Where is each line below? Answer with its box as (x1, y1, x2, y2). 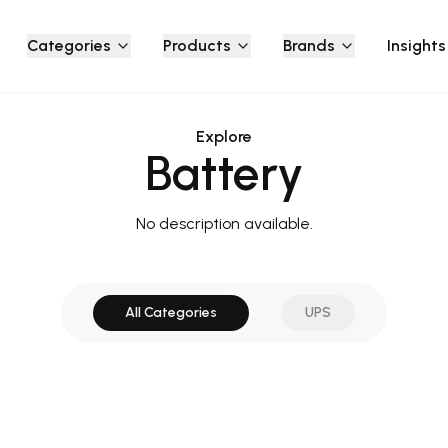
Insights (386, 35, 446, 55)
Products (162, 35, 231, 55)
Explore (196, 127, 252, 146)
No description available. (135, 214, 313, 233)
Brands (282, 35, 335, 55)
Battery (144, 144, 304, 202)
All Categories (125, 304, 217, 321)
